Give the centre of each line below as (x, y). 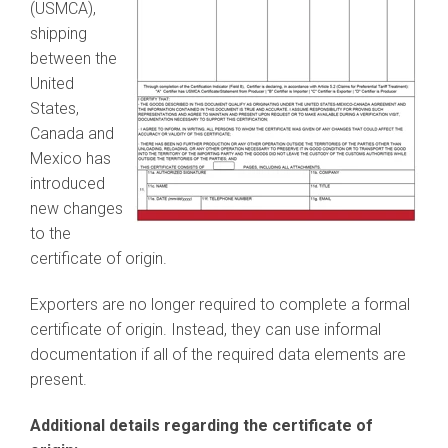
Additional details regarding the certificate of (201, 425)
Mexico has (70, 158)
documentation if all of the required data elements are (218, 354)
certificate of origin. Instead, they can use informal (205, 329)
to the (50, 233)
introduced (67, 183)
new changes (76, 208)
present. (58, 379)
